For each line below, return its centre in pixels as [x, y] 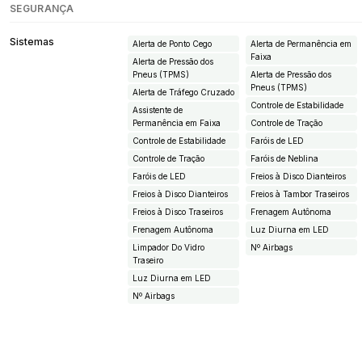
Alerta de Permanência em [301, 44]
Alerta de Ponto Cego [172, 44]
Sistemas [32, 42]
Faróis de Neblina [284, 159]
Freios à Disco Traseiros [178, 212]
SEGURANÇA [42, 9]
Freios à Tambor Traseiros [300, 194]
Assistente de [158, 110]
